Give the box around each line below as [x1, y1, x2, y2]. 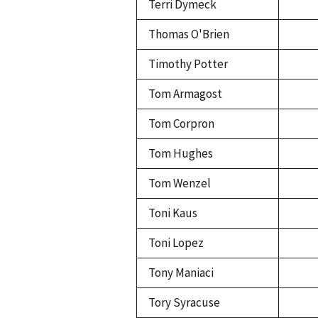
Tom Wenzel [148, 175, 211, 192]
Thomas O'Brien [148, 26, 229, 43]
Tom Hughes [148, 146, 213, 162]
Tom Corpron [148, 116, 214, 132]
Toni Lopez [148, 235, 204, 251]
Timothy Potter [148, 56, 228, 72]
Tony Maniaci [148, 265, 214, 281]
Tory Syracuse [148, 295, 220, 311]
